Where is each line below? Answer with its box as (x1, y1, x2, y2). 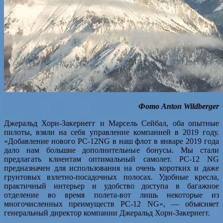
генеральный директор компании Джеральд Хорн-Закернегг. (4, 208, 210, 217)
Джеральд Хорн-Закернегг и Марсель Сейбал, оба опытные (4, 118, 219, 127)
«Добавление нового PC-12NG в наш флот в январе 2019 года (4, 136, 219, 145)
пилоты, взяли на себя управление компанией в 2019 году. (4, 127, 219, 136)
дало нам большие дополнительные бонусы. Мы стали (4, 145, 219, 154)
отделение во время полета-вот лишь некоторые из (4, 190, 219, 199)
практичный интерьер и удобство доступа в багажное (4, 181, 219, 190)
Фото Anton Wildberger (138, 102, 219, 111)
